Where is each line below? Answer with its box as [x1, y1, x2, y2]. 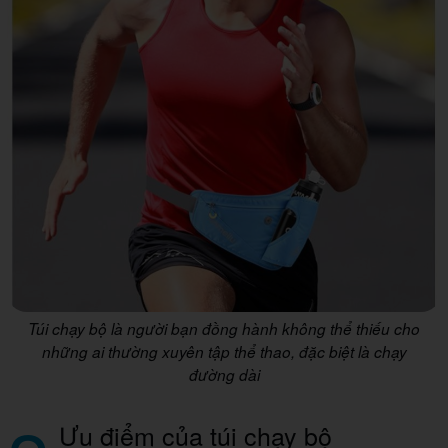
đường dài [188, 363, 260, 385]
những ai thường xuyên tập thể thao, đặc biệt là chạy [41, 340, 407, 362]
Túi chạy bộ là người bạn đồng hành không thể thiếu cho [28, 317, 420, 339]
